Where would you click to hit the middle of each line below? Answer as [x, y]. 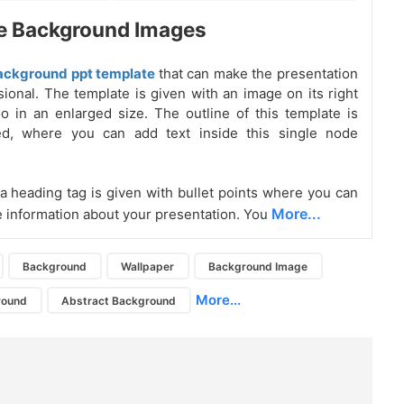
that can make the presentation [258, 74]
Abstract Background [119, 300]
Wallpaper [148, 266]
